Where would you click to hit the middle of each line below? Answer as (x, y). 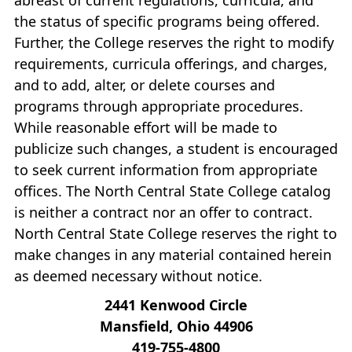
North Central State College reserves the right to (176, 233)
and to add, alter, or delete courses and (145, 84)
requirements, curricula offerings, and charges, (171, 63)
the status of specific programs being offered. (167, 21)
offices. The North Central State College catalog (172, 191)
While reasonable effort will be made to (146, 127)
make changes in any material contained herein (173, 254)
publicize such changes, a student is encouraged (176, 148)
